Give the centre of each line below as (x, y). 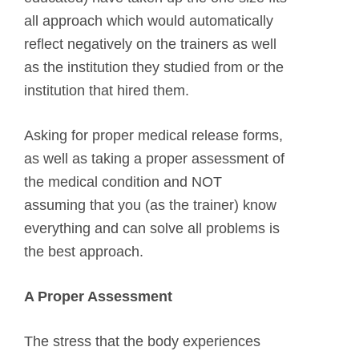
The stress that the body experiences (142, 341)
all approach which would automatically (149, 20)
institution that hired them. (107, 90)
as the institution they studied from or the (154, 67)
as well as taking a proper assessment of (154, 158)
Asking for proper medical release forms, (153, 135)
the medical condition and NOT (123, 182)
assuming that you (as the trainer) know (150, 205)
